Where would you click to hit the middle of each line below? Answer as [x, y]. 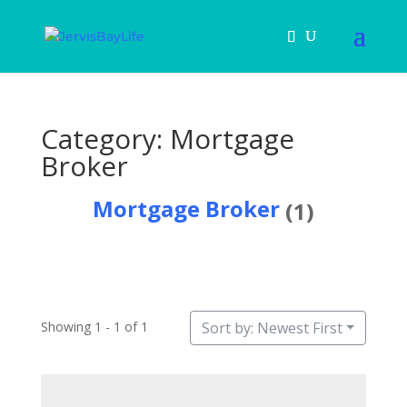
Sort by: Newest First [272, 328]
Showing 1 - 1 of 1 [94, 327]
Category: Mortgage [167, 139]
